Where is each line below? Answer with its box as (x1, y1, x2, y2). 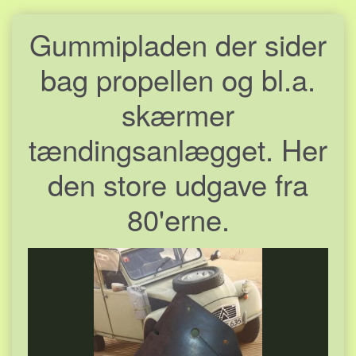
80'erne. (126, 197, 230, 239)
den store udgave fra (48, 162, 308, 204)
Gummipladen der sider (29, 22, 327, 64)
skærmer (122, 92, 234, 134)
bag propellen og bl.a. (41, 57, 315, 99)
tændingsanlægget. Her (29, 127, 327, 169)
